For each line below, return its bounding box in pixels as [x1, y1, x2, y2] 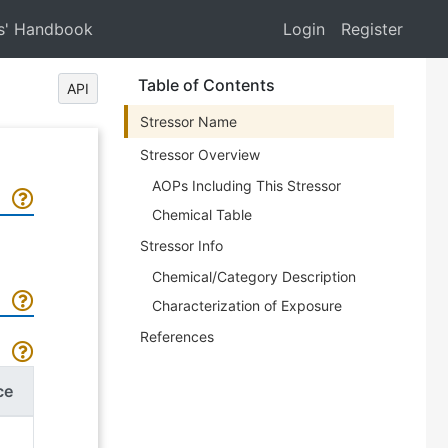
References [140, 328, 214, 345]
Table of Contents [138, 75, 275, 95]
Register [341, 19, 403, 40]
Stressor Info [140, 237, 223, 254]
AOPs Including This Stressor [152, 177, 341, 194]
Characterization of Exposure [152, 297, 342, 314]
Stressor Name [140, 113, 237, 130]
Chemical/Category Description [152, 268, 356, 285]
